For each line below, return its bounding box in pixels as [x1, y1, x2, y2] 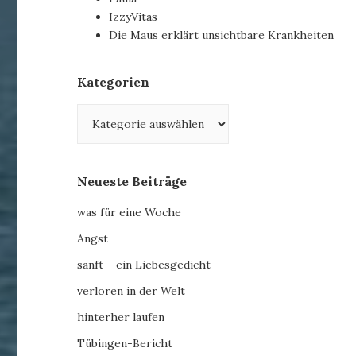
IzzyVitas [109, 10, 158, 25]
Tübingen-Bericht [77, 336, 173, 351]
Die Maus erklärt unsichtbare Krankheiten [109, 28, 335, 43]
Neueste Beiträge [77, 173, 188, 190]
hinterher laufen [77, 310, 165, 325]
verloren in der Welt [77, 284, 186, 299]
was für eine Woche [77, 205, 182, 220]
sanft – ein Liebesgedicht [77, 257, 211, 273]
